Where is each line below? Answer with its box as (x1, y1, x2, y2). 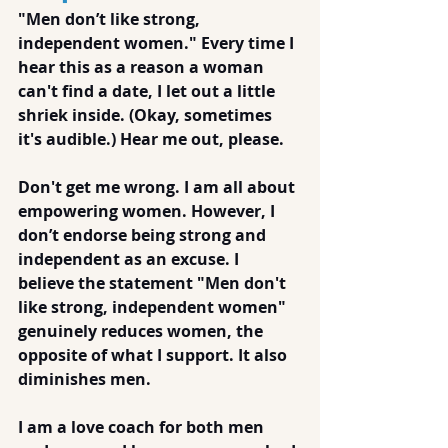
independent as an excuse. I (18, 248, 243, 270)
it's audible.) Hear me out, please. (18, 128, 288, 150)
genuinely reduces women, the (18, 320, 267, 342)
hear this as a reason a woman (18, 56, 268, 78)
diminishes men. (18, 368, 151, 390)
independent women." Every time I (18, 32, 298, 54)
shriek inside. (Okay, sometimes (18, 104, 276, 126)
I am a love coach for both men (18, 416, 268, 438)
